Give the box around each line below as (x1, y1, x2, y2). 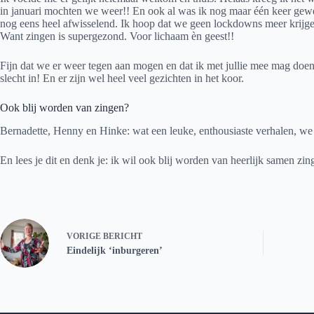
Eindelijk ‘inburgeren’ (67, 245, 163, 257)
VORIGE (67, 231, 103, 242)
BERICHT (103, 231, 142, 242)
